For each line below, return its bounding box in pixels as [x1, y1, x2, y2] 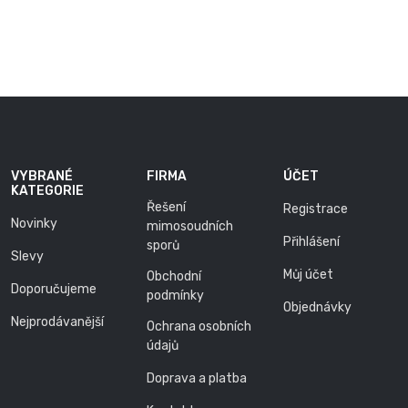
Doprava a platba [147, 371, 248, 386]
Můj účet [282, 267, 333, 282]
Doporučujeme [11, 281, 97, 297]
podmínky [147, 288, 205, 303]
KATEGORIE [11, 183, 84, 199]
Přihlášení [282, 234, 340, 250]
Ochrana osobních [147, 319, 252, 334]
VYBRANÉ [11, 168, 73, 184]
